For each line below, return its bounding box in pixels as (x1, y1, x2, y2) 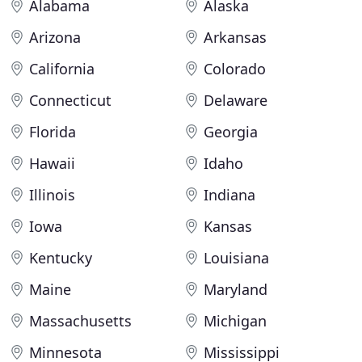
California (29, 59, 95, 78)
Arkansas (204, 27, 267, 47)
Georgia (204, 122, 258, 141)
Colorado (204, 59, 266, 78)
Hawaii (29, 154, 75, 173)
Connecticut (29, 90, 112, 110)
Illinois (29, 185, 75, 204)
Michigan (204, 311, 267, 330)
